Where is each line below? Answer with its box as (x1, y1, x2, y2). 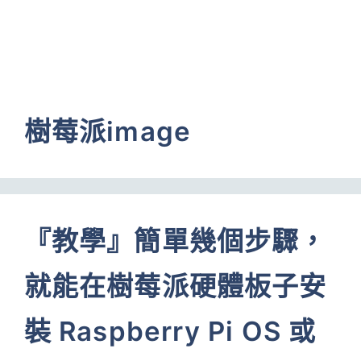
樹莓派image (24, 115, 191, 147)
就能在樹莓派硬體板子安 (24, 270, 327, 302)
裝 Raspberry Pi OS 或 (24, 315, 316, 347)
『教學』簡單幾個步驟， (24, 225, 327, 257)
